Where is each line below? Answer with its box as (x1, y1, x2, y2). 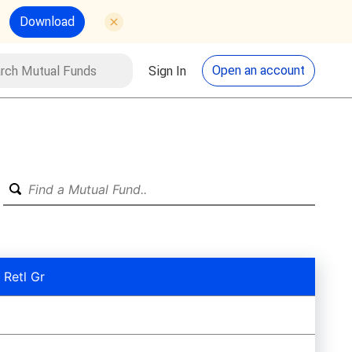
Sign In (148, 63, 186, 79)
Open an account (212, 61, 305, 78)
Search (132, 60, 173, 76)
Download (20, 13, 75, 29)
